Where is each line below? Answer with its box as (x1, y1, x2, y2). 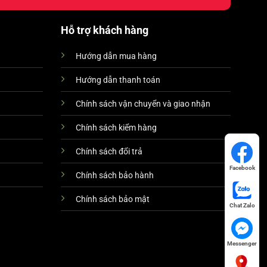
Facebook (229, 164, 255, 171)
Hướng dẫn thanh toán (75, 74, 160, 85)
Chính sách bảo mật (75, 194, 150, 204)
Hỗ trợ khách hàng (60, 23, 148, 36)
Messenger (227, 240, 257, 247)
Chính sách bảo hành (75, 170, 154, 181)
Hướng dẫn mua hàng (75, 51, 157, 61)
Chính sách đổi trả (75, 146, 142, 157)
